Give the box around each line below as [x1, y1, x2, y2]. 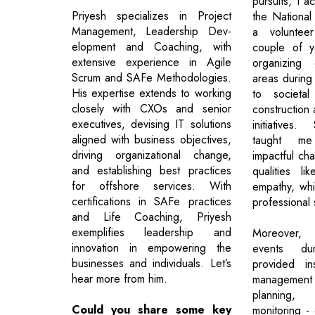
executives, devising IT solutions [72, 115, 231, 132]
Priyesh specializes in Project [72, 7, 231, 24]
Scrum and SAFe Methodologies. [72, 69, 231, 86]
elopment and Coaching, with [72, 38, 231, 55]
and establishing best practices [72, 162, 231, 179]
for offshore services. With [72, 177, 231, 194]
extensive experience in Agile [72, 53, 231, 70]
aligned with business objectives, [72, 131, 231, 148]
